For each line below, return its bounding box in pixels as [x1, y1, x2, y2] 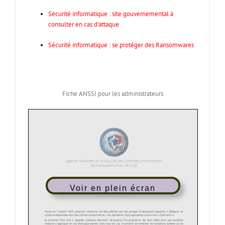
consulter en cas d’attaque [48, 20, 119, 29]
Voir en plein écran [70, 184, 156, 193]
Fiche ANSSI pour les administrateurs [62, 89, 163, 98]
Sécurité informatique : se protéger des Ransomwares [48, 41, 194, 49]
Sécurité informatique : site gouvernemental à [48, 10, 173, 18]
